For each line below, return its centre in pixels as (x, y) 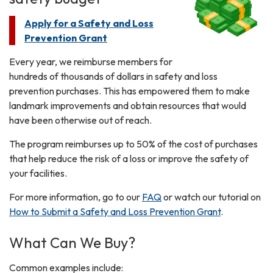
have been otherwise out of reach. (80, 120)
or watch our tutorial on (211, 197)
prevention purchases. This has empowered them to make (129, 90)
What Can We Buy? (72, 242)
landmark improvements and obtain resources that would (128, 105)
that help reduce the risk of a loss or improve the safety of (129, 158)
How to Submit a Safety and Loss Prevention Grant (115, 211)
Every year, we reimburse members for (91, 61)
